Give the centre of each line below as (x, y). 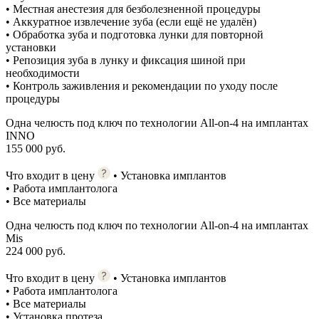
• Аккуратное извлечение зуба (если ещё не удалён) (131, 21)
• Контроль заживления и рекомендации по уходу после (142, 85)
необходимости (43, 73)
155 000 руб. (36, 148)
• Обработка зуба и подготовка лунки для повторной (135, 34)
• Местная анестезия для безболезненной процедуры (133, 9)
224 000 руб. (36, 251)
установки (31, 47)
